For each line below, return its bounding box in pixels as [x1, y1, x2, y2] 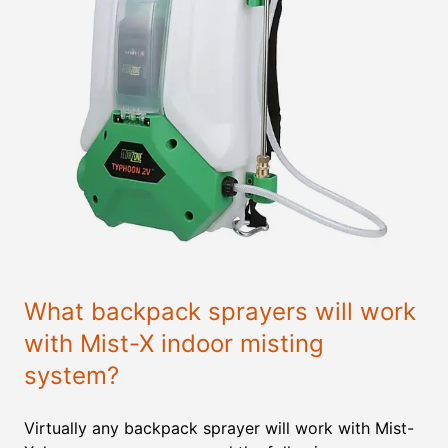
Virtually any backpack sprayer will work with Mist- [24, 418, 414, 438]
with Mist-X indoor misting [24, 329, 324, 358]
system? [24, 361, 119, 390]
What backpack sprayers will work [24, 297, 416, 326]
